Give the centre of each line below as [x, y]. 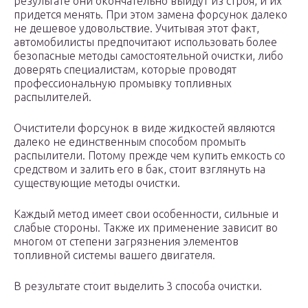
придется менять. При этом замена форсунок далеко [151, 15]
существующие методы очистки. [97, 183]
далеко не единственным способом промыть [130, 142]
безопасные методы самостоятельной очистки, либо [148, 56]
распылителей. [53, 97]
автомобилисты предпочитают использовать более [145, 42]
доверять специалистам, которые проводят [125, 70]
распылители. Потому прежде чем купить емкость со [150, 156]
